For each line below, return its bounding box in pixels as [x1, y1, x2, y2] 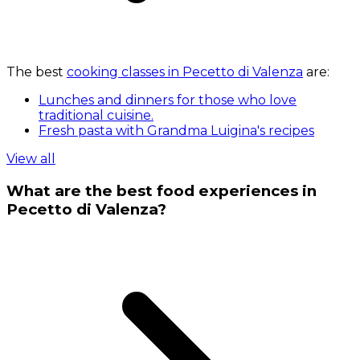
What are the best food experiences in [6, 181, 317, 200]
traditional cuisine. [39, 108, 153, 124]
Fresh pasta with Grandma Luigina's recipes [39, 123, 314, 139]
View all [6, 151, 55, 167]
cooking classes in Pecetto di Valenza [67, 64, 303, 80]
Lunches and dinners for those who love [39, 92, 297, 108]
